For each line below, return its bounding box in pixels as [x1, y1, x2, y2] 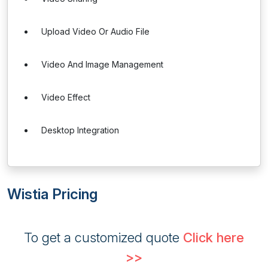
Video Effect [41, 92, 90, 102]
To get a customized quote [24, 230, 183, 245]
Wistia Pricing [7, 185, 98, 203]
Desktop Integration [41, 125, 119, 135]
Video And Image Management [41, 59, 163, 69]
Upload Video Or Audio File [41, 26, 150, 36]
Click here [183, 230, 244, 245]
